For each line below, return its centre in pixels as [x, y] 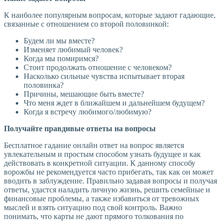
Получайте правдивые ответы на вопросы [80, 129]
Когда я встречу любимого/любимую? [88, 112]
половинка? [44, 85]
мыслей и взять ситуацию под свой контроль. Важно [93, 208]
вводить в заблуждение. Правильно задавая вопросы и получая [110, 181]
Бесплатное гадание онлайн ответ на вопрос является [94, 146]
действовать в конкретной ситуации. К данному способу [100, 163]
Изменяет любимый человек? [73, 50]
